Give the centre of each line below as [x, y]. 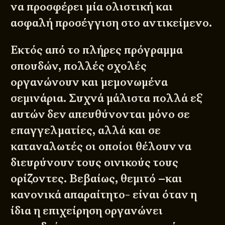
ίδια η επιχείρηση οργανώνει [87, 211]
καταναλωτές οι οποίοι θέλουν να [101, 147]
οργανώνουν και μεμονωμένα [89, 82]
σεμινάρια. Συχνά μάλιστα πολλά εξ [107, 98]
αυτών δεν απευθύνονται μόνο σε [100, 115]
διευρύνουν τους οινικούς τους [95, 163]
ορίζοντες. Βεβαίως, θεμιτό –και [97, 179]
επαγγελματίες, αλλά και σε [86, 131]
